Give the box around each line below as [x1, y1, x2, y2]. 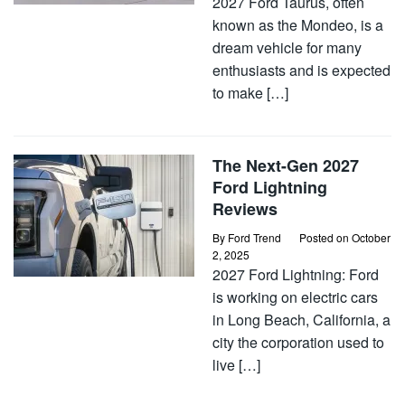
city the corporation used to [212, 332, 384, 353]
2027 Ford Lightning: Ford [212, 264, 379, 285]
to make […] [212, 82, 288, 103]
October [352, 230, 391, 245]
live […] [212, 354, 260, 375]
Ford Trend [228, 230, 281, 245]
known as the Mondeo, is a [212, 14, 383, 35]
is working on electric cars [212, 287, 378, 307]
